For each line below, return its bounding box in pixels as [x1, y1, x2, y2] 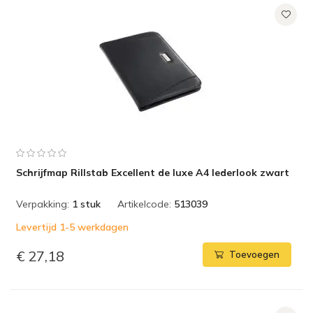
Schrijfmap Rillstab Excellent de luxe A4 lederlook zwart [16, 166, 289, 179]
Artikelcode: [117, 198, 171, 210]
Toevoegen [229, 249, 279, 261]
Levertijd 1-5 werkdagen [16, 221, 129, 233]
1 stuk [72, 198, 101, 210]
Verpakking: [16, 198, 69, 210]
